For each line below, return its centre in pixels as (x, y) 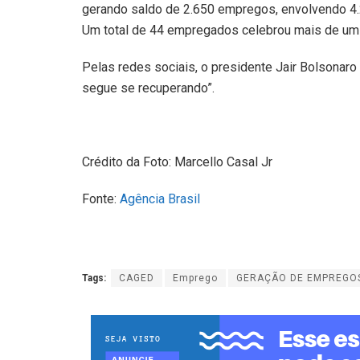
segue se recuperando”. (148, 88)
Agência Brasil (160, 199)
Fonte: (101, 199)
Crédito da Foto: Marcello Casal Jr (177, 162)
